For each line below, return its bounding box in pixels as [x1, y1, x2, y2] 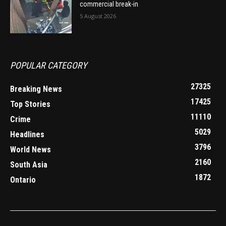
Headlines [10, 130, 44, 140]
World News [10, 145, 51, 155]
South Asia [10, 160, 47, 170]
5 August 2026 [80, 12, 117, 20]
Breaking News [10, 84, 62, 94]
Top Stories [10, 99, 50, 109]
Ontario [10, 175, 36, 185]
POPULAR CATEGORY [10, 60, 87, 71]
